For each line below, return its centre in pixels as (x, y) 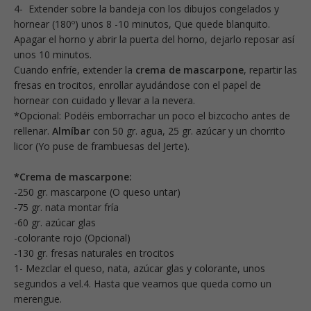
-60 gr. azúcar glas (55, 223)
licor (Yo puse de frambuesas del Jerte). (102, 146)
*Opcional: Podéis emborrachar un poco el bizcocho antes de (152, 116)
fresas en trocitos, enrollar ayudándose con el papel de (137, 85)
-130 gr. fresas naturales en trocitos (94, 253)
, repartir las (270, 70)
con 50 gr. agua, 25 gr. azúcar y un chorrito (188, 131)
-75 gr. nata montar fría (66, 208)
